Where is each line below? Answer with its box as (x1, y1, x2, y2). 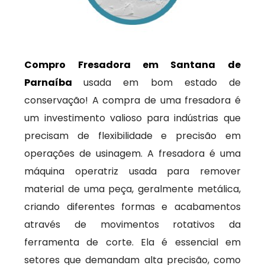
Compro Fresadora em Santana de (24, 58, 241, 72)
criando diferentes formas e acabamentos (24, 200, 241, 214)
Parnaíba (24, 76, 84, 89)
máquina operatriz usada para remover (24, 164, 241, 178)
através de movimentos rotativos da (24, 218, 241, 231)
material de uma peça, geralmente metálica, (24, 182, 241, 196)
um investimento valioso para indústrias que (24, 111, 241, 125)
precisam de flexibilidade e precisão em (24, 129, 241, 143)
